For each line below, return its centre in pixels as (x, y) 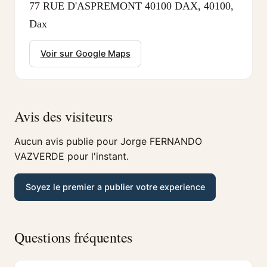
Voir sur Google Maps (85, 54)
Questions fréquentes (74, 237)
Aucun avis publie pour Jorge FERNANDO (108, 141)
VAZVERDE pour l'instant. (72, 156)
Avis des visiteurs (63, 116)
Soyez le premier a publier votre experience (115, 187)
